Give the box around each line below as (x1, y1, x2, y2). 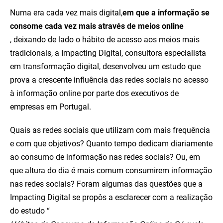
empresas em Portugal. (10, 102, 91, 111)
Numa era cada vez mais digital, (10, 8, 122, 17)
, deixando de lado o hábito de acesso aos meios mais (10, 35, 200, 44)
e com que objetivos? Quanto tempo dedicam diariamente (10, 139, 213, 148)
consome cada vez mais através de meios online (10, 21, 184, 31)
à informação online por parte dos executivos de (10, 89, 179, 98)
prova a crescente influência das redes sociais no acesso (10, 75, 209, 85)
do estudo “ (10, 206, 50, 216)
